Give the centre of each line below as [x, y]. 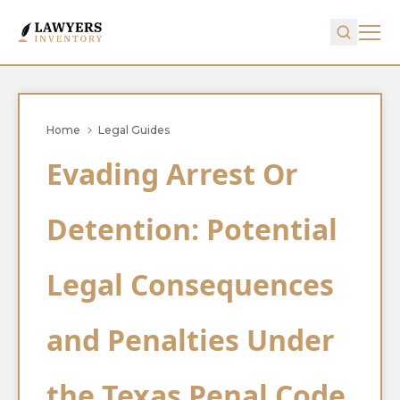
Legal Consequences [190, 284]
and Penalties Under [191, 340]
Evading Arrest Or [172, 174]
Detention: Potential [192, 229]
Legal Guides [134, 130]
